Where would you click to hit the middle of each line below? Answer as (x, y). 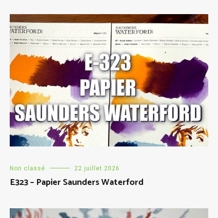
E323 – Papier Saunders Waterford (77, 183)
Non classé (27, 169)
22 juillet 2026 (97, 169)
